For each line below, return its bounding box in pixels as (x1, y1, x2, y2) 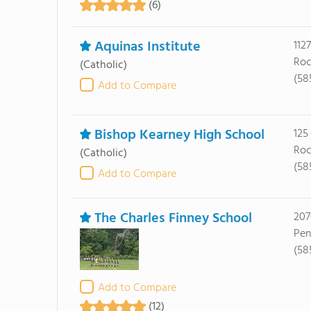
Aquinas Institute (94, 36, 201, 58)
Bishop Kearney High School (94, 124, 264, 146)
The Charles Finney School (94, 208, 252, 230)
